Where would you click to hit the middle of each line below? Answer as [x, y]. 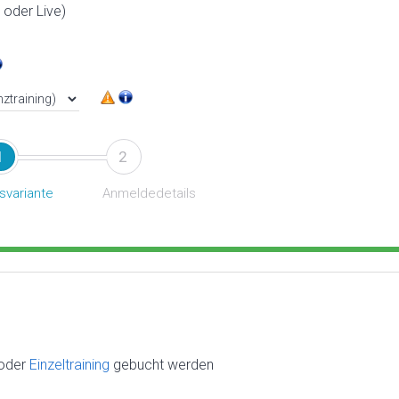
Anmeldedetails [150, 193]
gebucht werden [163, 364]
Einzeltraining [71, 364]
